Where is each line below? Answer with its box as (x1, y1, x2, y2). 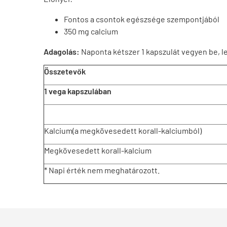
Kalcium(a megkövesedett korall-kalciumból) (44, 126, 202, 135)
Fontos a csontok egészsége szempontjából (64, 14, 219, 24)
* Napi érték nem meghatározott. (44, 165, 160, 175)
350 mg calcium (64, 26, 118, 36)
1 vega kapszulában (44, 86, 111, 96)
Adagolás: (44, 47, 80, 56)
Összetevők (44, 66, 86, 76)
